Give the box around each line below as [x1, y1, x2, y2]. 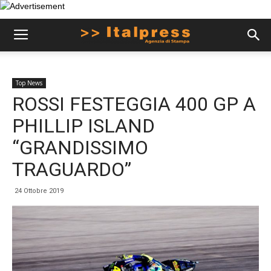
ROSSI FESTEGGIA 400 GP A [12, 93, 256, 116]
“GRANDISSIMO [12, 136, 148, 159]
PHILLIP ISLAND [12, 114, 155, 137]
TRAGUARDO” [12, 158, 131, 181]
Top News [16, 79, 42, 87]
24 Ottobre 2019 [15, 187, 64, 195]
